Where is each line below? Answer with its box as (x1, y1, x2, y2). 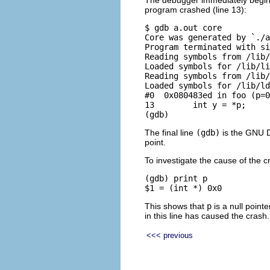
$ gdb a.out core (145, 23, 222, 33)
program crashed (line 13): (145, 5, 246, 15)
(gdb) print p (145, 174, 207, 184)
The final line (145, 128, 196, 138)
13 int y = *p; (145, 100, 246, 110)
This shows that (145, 201, 207, 212)
